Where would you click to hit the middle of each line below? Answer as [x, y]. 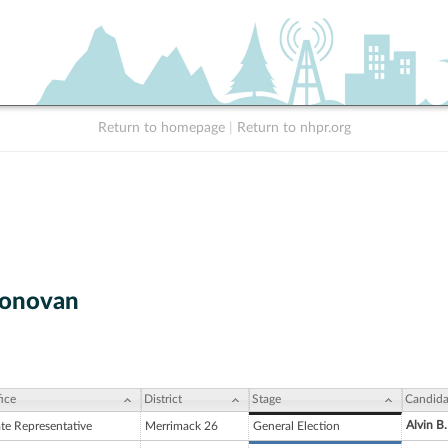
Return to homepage [161, 128]
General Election [296, 426]
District [163, 399]
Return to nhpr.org [293, 128]
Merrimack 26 [181, 426]
